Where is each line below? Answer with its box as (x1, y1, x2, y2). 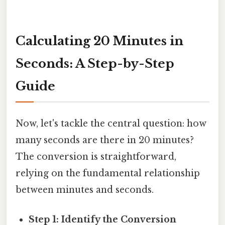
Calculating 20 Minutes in (16, 33, 183, 48)
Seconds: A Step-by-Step (16, 56, 174, 71)
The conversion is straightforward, (16, 151, 176, 163)
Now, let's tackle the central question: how (16, 118, 206, 130)
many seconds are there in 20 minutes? (16, 135, 194, 146)
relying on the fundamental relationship (16, 168, 200, 179)
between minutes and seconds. (16, 184, 154, 196)
